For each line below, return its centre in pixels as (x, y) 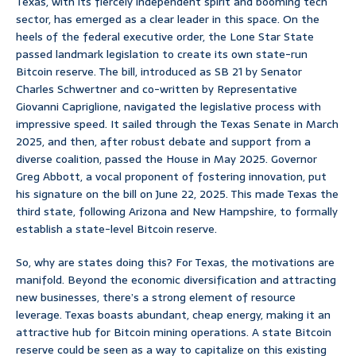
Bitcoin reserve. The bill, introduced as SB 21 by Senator (159, 72)
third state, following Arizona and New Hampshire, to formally (177, 212)
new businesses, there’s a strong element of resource (156, 298)
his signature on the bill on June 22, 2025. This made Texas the (177, 194)
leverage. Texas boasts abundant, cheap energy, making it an (173, 315)
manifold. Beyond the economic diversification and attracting (176, 280)
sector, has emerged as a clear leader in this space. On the (168, 19)
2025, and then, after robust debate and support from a (163, 142)
